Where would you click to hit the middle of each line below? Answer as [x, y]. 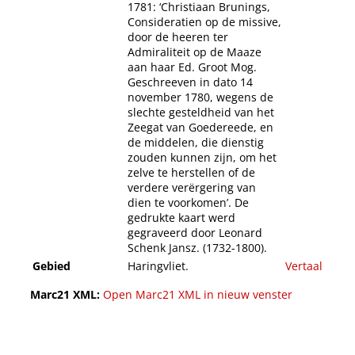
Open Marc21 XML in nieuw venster [198, 295]
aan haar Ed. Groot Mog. [192, 67]
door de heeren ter [178, 37]
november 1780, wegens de [200, 97]
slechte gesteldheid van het [201, 113]
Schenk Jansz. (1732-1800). [197, 248]
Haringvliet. [158, 266]
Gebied [52, 266]
